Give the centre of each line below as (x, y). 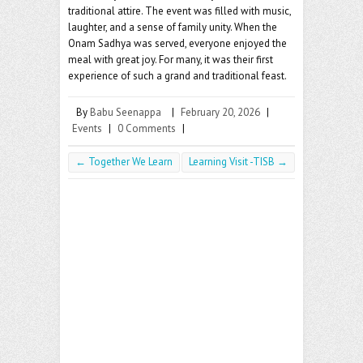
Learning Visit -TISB (233, 162)
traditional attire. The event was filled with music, (179, 11)
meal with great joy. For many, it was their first (171, 60)
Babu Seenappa (126, 113)
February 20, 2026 (220, 113)
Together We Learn (129, 162)
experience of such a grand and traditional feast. (177, 76)
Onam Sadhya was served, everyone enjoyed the (177, 44)
